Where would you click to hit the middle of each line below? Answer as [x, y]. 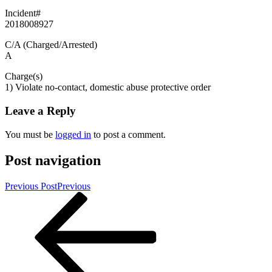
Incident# [23, 13]
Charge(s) [24, 76]
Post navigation [53, 160]
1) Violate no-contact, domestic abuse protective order [108, 87]
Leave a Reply [40, 111]
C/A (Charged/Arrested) [51, 45]
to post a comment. [128, 134]
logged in [73, 134]
